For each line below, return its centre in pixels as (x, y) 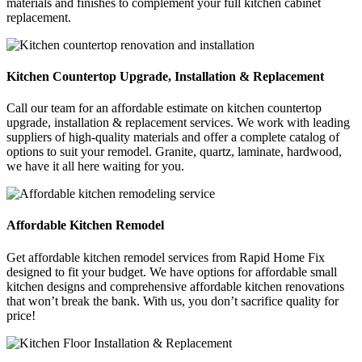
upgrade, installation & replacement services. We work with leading (178, 123)
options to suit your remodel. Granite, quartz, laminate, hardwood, (174, 152)
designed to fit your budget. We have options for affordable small (172, 271)
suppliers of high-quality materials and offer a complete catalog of (173, 137)
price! (21, 315)
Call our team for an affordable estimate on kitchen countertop (164, 108)
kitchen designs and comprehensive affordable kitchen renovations (175, 286)
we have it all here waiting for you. (95, 166)
